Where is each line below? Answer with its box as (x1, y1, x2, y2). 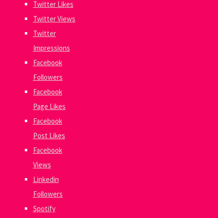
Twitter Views (33, 14, 75, 23)
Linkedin (33, 174, 59, 184)
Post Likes (33, 130, 65, 140)
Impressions (33, 43, 70, 53)
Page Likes (33, 101, 66, 111)
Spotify (33, 203, 55, 213)
